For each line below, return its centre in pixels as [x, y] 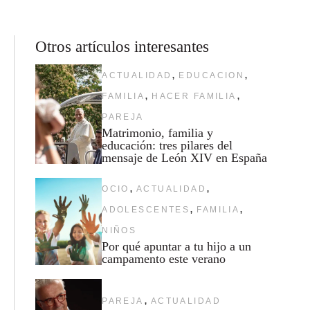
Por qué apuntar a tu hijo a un [177, 246]
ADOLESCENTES [146, 209]
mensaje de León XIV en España [185, 157]
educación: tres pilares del [167, 145]
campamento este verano [164, 258]
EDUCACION [212, 75]
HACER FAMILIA [194, 96]
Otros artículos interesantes [122, 46]
